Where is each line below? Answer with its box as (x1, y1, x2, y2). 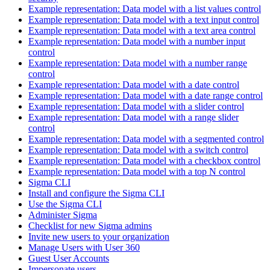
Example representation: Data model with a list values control (28, 3, 261, 14)
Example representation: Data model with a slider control (28, 101, 244, 111)
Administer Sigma (28, 209, 97, 220)
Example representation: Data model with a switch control (28, 144, 248, 155)
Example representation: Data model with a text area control (28, 25, 256, 36)
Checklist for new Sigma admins (28, 220, 152, 231)
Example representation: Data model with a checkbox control (28, 155, 260, 166)
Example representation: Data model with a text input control (28, 14, 259, 25)
